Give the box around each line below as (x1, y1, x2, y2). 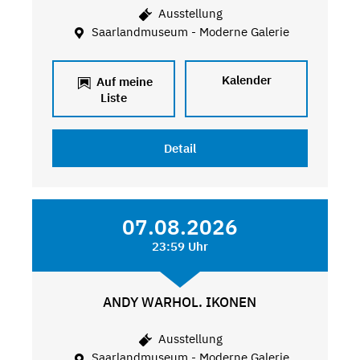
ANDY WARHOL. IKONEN (103, 292, 257, 311)
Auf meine (92, 73, 153, 89)
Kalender (221, 72, 272, 88)
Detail (163, 140, 196, 156)
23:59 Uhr (151, 238, 208, 254)
